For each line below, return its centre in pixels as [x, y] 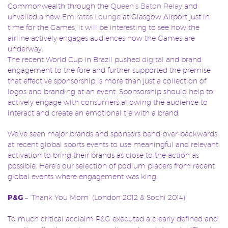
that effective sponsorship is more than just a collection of [107, 81]
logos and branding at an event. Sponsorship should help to [110, 91]
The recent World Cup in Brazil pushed [75, 59]
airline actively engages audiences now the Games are [101, 38]
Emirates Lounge [91, 17]
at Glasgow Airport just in [165, 17]
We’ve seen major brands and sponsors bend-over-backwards [112, 134]
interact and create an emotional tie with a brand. [94, 113]
